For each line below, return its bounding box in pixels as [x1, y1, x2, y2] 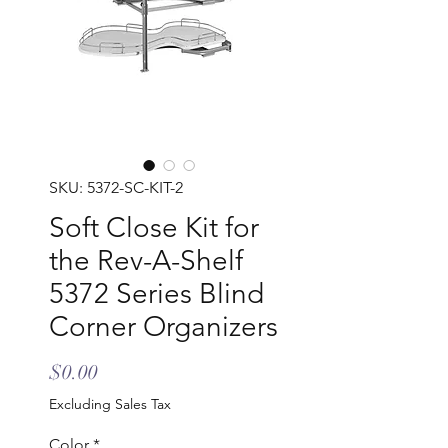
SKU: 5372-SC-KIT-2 [49, 178, 183, 198]
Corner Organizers [49, 310, 278, 344]
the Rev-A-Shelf [49, 244, 243, 278]
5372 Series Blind [49, 277, 264, 311]
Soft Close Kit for [49, 211, 259, 245]
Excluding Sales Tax [49, 395, 171, 414]
